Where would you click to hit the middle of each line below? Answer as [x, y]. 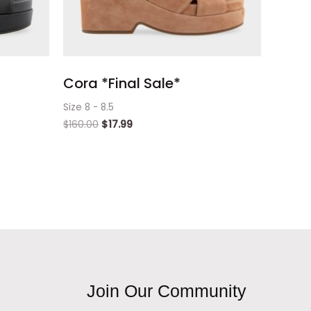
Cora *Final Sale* [122, 83]
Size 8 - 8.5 [89, 107]
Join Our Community [166, 291]
